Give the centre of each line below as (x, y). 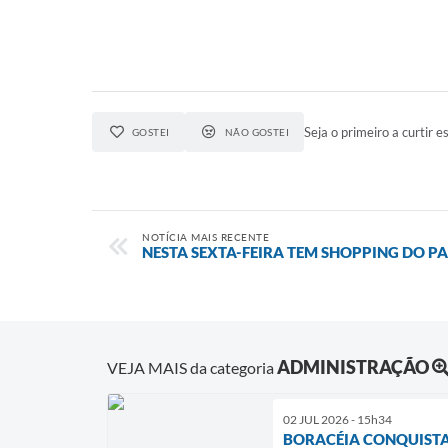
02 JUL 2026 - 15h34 (337, 419)
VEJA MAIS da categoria (192, 367)
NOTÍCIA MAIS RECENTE (205, 237)
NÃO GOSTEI (257, 132)
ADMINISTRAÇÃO (353, 366)
